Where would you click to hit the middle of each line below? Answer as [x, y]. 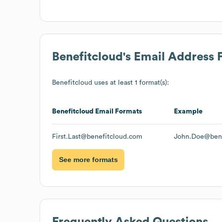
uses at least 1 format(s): [131, 83]
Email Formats [118, 111]
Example [188, 111]
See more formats [88, 160]
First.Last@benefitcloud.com [97, 137]
